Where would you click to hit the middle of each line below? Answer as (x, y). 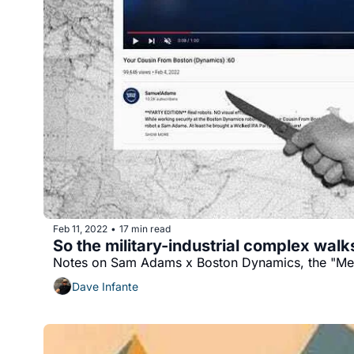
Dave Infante (105, 286)
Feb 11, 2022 (80, 228)
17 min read (145, 228)
